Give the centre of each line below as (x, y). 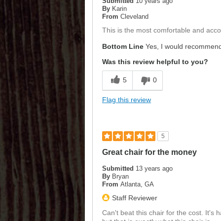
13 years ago (154, 169)
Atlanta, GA (137, 184)
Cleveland (134, 17)
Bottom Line (123, 47)
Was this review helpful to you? (155, 62)
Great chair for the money (149, 152)
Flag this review (126, 100)
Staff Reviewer (134, 198)
